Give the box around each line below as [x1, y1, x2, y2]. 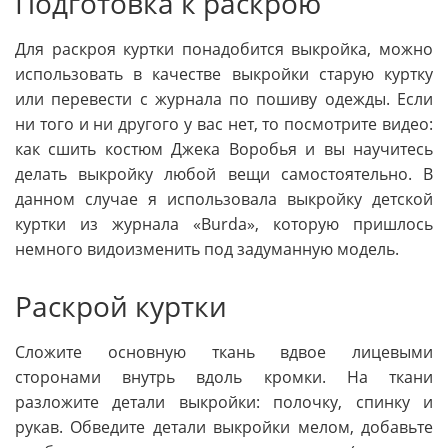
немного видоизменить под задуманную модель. [15, 238, 399, 261]
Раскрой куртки [15, 287, 227, 326]
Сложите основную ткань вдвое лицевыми [15, 341, 433, 364]
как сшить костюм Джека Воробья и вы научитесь [15, 138, 433, 161]
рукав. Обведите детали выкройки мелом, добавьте [15, 416, 433, 439]
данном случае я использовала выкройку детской [15, 188, 433, 211]
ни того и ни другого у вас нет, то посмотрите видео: [15, 113, 433, 136]
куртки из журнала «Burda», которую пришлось [15, 213, 433, 236]
